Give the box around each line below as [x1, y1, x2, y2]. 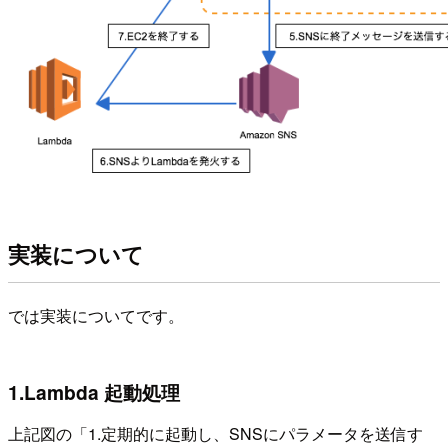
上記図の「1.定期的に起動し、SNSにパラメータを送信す [8, 422, 423, 446]
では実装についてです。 [8, 303, 184, 327]
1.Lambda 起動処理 [8, 377, 180, 406]
